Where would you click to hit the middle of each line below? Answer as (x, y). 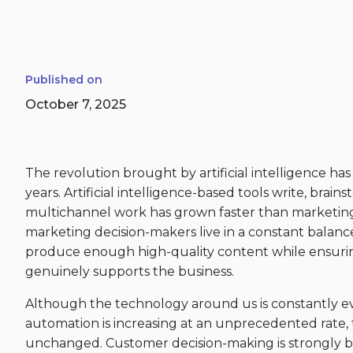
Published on (64, 80)
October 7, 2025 (76, 104)
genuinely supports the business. (130, 271)
